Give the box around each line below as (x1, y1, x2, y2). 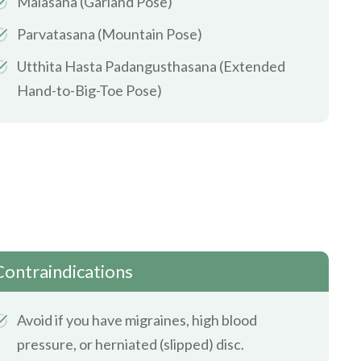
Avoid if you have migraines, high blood (17, 310, 257, 329)
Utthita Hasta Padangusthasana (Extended (17, 56, 285, 75)
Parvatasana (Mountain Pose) (17, 24, 202, 43)
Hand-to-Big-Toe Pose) (17, 81, 162, 99)
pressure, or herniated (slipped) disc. (17, 334, 244, 353)
